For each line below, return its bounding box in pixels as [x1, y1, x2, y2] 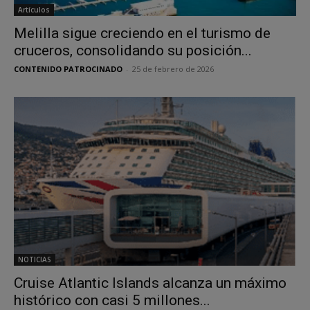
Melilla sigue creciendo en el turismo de [14, 25, 271, 42]
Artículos [18, 5, 50, 15]
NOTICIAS [18, 255, 51, 265]
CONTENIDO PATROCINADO [14, 64, 122, 75]
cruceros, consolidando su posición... [14, 42, 252, 60]
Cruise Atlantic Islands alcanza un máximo [14, 275, 286, 292]
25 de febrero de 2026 [132, 64, 214, 75]
